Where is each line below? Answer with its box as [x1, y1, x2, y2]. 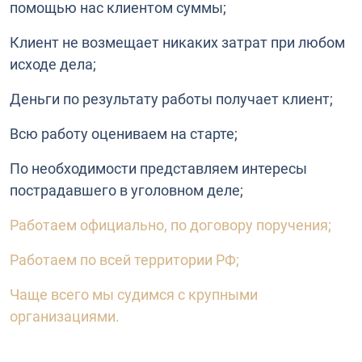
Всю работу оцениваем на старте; [10, 124, 238, 142]
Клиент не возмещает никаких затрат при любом [10, 33, 345, 51]
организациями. [10, 307, 123, 325]
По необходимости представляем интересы [10, 159, 307, 177]
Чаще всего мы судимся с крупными [10, 285, 258, 303]
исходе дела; [10, 55, 96, 73]
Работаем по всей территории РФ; [10, 250, 242, 268]
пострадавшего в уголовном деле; [10, 181, 243, 199]
